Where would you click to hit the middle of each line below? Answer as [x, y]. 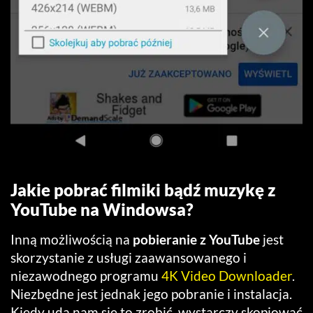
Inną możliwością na [72, 239]
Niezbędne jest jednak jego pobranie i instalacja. [151, 293]
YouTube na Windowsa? [102, 209]
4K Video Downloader [227, 275]
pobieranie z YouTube [196, 239]
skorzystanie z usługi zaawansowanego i [129, 257]
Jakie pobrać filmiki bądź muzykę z [143, 189]
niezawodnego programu [86, 275]
